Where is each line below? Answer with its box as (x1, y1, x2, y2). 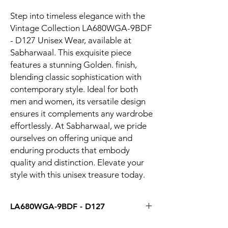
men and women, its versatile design (10, 96, 146, 106)
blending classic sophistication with (10, 72, 141, 82)
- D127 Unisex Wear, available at (10, 35, 131, 45)
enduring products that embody (10, 145, 130, 155)
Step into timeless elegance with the (10, 11, 145, 21)
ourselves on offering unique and (10, 133, 132, 143)
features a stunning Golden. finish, (10, 60, 137, 70)
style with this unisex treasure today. (10, 169, 145, 180)
